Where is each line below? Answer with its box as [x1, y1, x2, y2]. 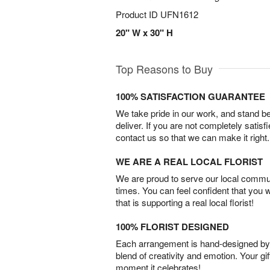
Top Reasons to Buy [116, 61, 213, 77]
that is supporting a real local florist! [116, 196, 254, 209]
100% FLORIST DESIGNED [116, 220, 229, 233]
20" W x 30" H [116, 26, 173, 39]
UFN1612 [160, 8, 198, 20]
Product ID [116, 8, 160, 20]
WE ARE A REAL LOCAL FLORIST [116, 155, 263, 168]
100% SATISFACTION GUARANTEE [116, 90, 265, 103]
